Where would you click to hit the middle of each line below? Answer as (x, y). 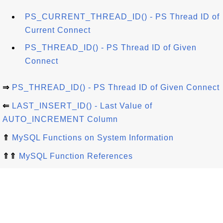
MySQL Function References (76, 156)
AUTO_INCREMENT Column (60, 119)
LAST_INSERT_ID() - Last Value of (82, 106)
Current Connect (58, 30)
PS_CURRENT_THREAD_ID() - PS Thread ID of (122, 17)
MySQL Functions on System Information (93, 138)
